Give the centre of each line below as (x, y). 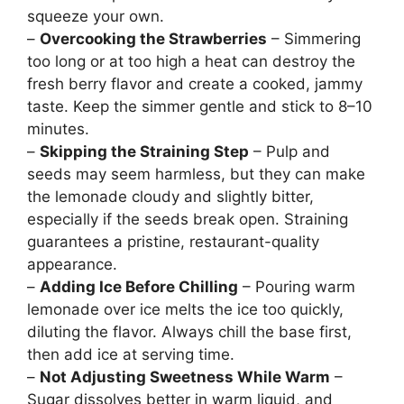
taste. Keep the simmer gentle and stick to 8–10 (200, 107)
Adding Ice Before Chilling (139, 287)
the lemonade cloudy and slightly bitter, (170, 197)
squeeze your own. (96, 17)
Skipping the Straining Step (144, 152)
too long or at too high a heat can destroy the (191, 62)
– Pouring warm (297, 287)
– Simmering (314, 39)
